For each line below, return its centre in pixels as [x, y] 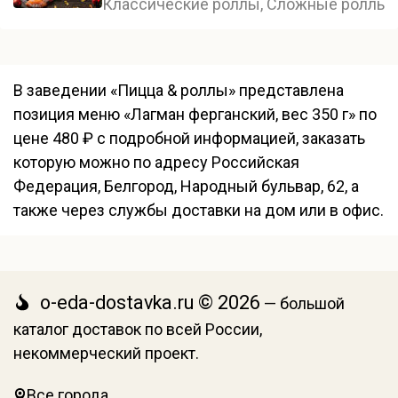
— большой [302, 303]
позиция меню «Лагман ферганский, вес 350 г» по [195, 114]
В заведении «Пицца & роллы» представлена [179, 90]
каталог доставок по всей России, [138, 329]
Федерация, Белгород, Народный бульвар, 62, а [186, 186]
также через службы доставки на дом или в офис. [199, 210]
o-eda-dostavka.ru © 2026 [148, 302]
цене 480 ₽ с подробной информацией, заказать [189, 138]
